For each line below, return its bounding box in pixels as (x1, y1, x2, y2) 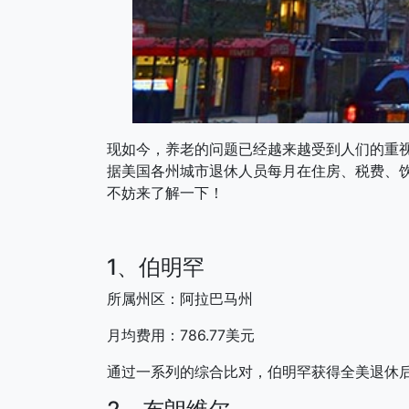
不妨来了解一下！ (107, 183, 224, 202)
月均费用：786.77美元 (107, 325, 255, 344)
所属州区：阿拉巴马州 (107, 288, 253, 308)
